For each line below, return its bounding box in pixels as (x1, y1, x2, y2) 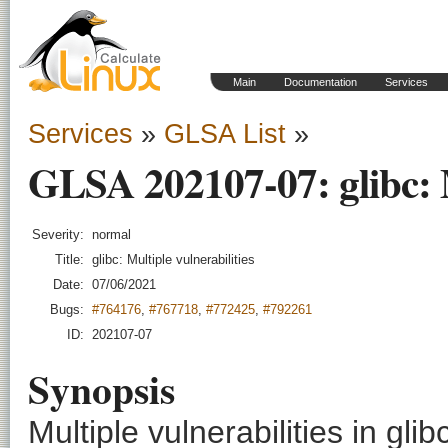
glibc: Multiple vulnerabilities (92, 252, 255, 267)
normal (92, 227, 131, 242)
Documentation (284, 76, 357, 88)
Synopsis (28, 360, 175, 418)
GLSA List (164, 119, 286, 149)
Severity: (32, 227, 84, 242)
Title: (55, 252, 84, 267)
